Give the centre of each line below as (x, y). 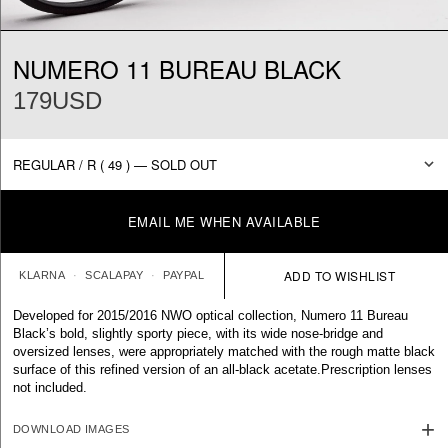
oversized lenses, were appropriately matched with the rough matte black (224, 351)
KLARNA (42, 275)
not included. (50, 387)
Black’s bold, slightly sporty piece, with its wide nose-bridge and (198, 333)
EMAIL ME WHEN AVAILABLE (224, 221)
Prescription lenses (376, 369)
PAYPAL (184, 275)
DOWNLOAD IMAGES (71, 429)
